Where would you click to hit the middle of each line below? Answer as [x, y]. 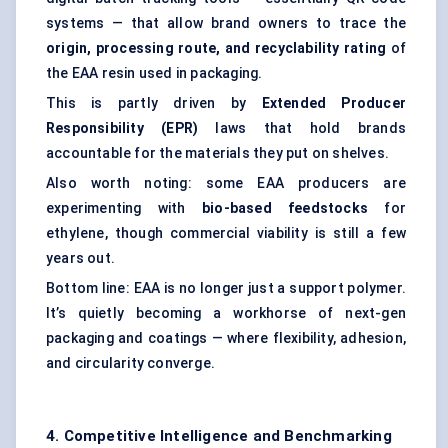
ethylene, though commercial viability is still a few [226, 233]
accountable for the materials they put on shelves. [218, 153]
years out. [80, 258]
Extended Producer [333, 103]
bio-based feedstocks [285, 208]
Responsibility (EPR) [122, 128]
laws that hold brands [302, 128]
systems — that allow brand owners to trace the [226, 23]
